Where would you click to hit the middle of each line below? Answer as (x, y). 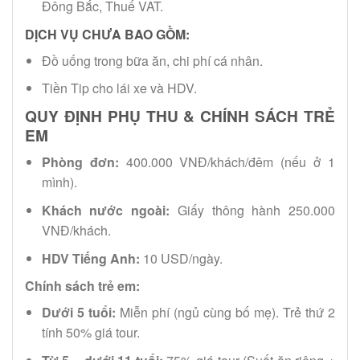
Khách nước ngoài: (106, 211)
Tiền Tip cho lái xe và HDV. (119, 88)
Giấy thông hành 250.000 (253, 211)
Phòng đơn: (80, 162)
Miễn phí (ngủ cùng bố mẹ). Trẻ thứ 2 (225, 313)
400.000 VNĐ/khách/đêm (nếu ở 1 (227, 162)
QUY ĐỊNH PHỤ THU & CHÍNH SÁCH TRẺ (180, 115)
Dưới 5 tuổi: (78, 313)
